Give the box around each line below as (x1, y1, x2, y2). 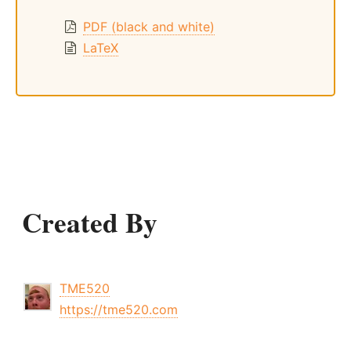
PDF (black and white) (82, 18, 215, 34)
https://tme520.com (60, 301, 178, 317)
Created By (22, 201, 157, 242)
